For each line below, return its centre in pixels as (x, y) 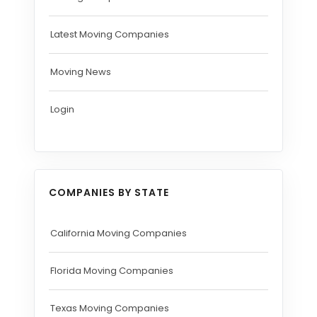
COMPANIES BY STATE (109, 193)
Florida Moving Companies (112, 271)
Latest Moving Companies (110, 35)
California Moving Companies (119, 234)
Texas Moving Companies (110, 309)
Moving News (81, 72)
